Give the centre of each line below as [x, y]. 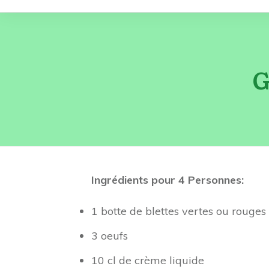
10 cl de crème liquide [148, 260]
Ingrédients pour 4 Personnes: [168, 180]
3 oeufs [110, 236]
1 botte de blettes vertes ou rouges [179, 211]
